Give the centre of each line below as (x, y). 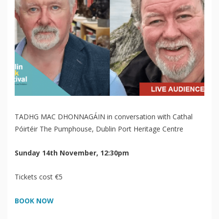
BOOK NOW (34, 200)
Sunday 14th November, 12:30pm (72, 153)
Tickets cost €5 (39, 176)
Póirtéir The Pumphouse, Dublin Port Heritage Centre (99, 129)
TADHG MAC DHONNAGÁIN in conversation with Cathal (104, 116)
